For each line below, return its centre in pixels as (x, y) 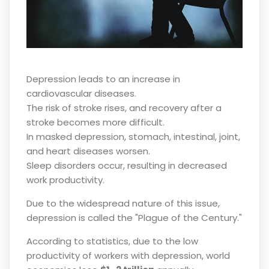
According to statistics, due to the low (112, 241)
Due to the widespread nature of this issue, (123, 204)
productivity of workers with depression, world (128, 256)
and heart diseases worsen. (88, 151)
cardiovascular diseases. (81, 94)
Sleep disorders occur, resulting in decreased (126, 166)
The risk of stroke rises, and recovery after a (124, 108)
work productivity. (65, 180)
